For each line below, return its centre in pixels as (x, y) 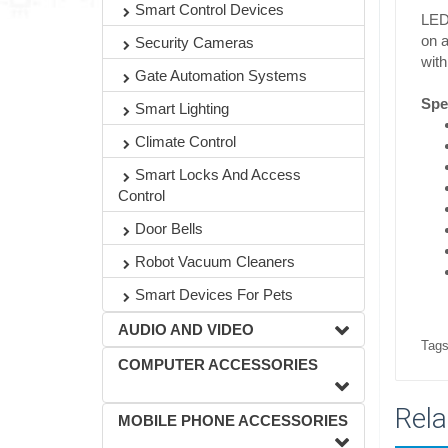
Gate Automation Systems (221, 75)
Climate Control (185, 141)
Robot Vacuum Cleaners (215, 261)
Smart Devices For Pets (214, 294)
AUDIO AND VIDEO (186, 329)
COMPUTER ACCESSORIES (218, 364)
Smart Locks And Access (218, 174)
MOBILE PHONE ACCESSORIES (233, 420)
